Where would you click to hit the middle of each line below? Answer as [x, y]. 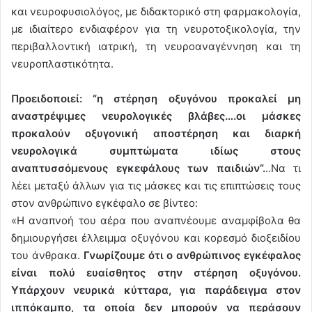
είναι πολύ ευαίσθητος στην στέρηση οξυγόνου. [156, 272]
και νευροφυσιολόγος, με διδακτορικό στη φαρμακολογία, [156, 11]
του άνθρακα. [47, 255]
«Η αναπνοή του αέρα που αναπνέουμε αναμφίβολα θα [156, 220]
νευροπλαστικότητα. [62, 63]
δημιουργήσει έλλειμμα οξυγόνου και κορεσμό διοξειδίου [156, 237]
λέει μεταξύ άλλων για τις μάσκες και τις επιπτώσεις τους [156, 185]
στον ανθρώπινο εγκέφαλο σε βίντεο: [104, 203]
